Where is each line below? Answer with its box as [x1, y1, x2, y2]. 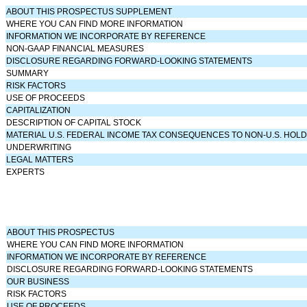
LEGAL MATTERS [6, 154, 74, 164]
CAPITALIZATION [6, 105, 71, 115]
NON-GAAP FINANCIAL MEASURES [6, 43, 145, 53]
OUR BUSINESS [7, 276, 70, 286]
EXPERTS [6, 167, 45, 177]
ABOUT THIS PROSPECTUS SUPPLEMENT [6, 6, 173, 16]
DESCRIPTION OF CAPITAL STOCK [6, 117, 142, 127]
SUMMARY [6, 68, 49, 78]
